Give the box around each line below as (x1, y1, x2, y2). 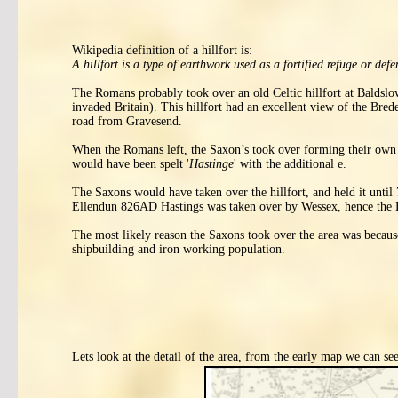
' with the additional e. (234, 157, 346, 171)
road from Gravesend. (72, 115, 182, 128)
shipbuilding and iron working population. (72, 243, 285, 256)
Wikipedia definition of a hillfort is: (72, 44, 252, 57)
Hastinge (189, 157, 234, 171)
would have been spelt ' (72, 157, 189, 171)
